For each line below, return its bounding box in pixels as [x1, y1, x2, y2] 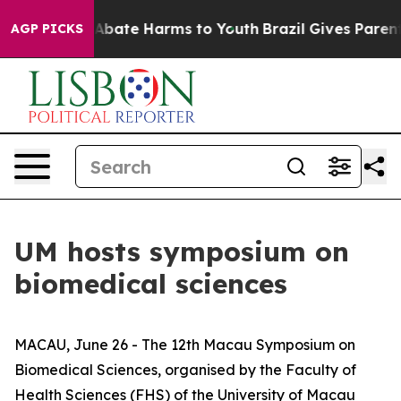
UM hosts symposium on [14, 235, 349, 269]
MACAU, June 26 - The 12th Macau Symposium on [14, 336, 355, 354]
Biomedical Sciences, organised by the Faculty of [14, 361, 356, 379]
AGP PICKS [11, 21, 83, 37]
